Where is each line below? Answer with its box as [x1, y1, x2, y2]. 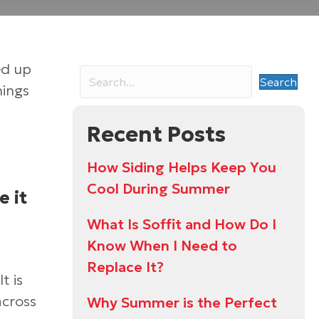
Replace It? [87, 258, 164, 276]
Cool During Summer [87, 179, 230, 198]
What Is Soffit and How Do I [87, 215, 276, 234]
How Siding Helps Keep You [87, 158, 276, 177]
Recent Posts [87, 121, 226, 147]
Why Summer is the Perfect [87, 293, 277, 312]
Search [260, 75, 297, 89]
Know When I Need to [87, 236, 237, 255]
